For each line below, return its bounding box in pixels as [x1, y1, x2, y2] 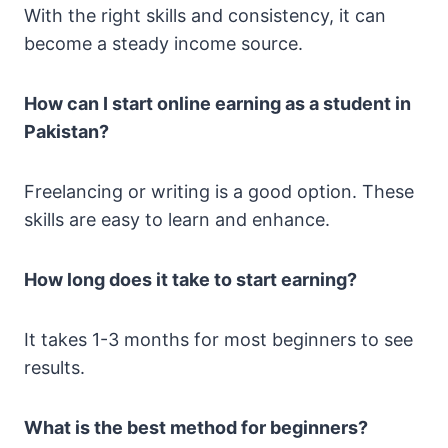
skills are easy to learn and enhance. [24, 209, 330, 231]
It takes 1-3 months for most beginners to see [24, 329, 413, 351]
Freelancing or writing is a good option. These [24, 181, 414, 203]
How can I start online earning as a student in [24, 93, 411, 115]
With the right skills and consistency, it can [24, 5, 386, 27]
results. [24, 357, 85, 379]
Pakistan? [24, 121, 109, 143]
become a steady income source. [24, 33, 303, 55]
